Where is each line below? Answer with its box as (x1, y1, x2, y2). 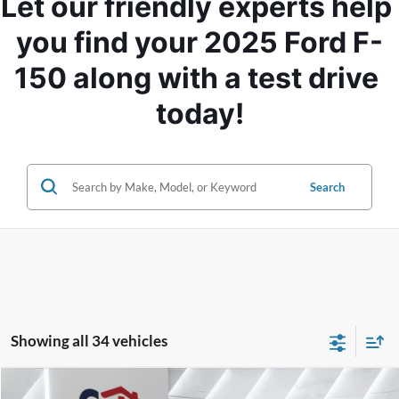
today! (155, 95, 244, 131)
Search (310, 179, 345, 194)
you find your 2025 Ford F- (16, 24, 383, 60)
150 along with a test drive (14, 60, 379, 95)
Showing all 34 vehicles (11, 330, 167, 350)
